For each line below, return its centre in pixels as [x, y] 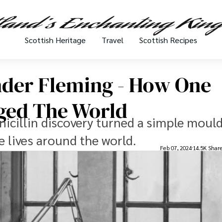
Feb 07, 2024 [176, 148]
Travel [112, 40]
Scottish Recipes [168, 40]
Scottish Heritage [55, 40]
